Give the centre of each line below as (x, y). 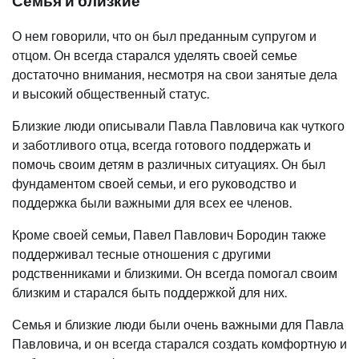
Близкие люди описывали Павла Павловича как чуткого (178, 127)
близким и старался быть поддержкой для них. (149, 293)
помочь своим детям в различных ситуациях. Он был (169, 165)
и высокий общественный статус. (111, 95)
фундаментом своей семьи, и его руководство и (154, 184)
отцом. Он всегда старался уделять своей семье (155, 56)
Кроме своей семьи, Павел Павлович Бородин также (169, 236)
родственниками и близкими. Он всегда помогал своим (175, 274)
